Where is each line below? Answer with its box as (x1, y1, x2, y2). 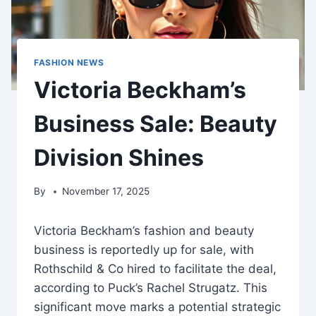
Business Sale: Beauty (34, 109, 277, 138)
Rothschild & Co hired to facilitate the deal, (34, 262, 276, 276)
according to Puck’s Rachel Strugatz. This (34, 281, 267, 296)
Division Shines (34, 143, 204, 171)
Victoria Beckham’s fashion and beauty (34, 224, 254, 238)
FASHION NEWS (34, 56, 104, 68)
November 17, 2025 (62, 186, 150, 197)
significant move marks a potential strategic (34, 300, 281, 315)
